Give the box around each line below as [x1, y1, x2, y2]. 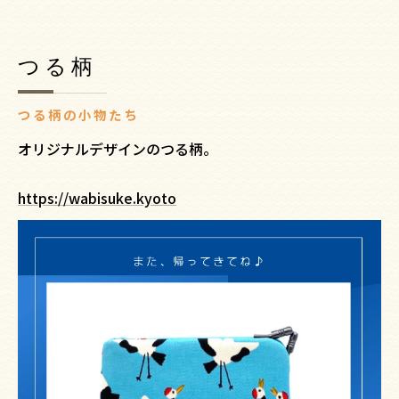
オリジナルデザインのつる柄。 [18, 138, 217, 159]
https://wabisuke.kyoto [18, 187, 176, 208]
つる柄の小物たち [18, 105, 139, 124]
